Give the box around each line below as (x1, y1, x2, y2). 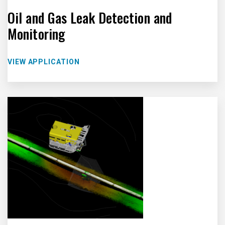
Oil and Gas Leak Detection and (8, 8, 172, 28)
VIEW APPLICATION (8, 58, 80, 66)
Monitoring (8, 24, 65, 44)
